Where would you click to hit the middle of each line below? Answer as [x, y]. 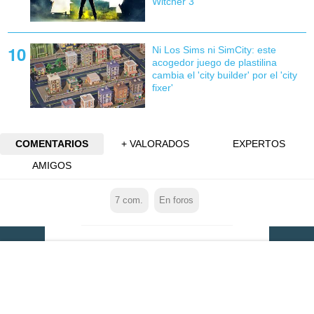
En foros [177, 201]
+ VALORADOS [156, 144]
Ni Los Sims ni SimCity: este [214, 50]
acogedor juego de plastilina [214, 63]
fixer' [162, 88]
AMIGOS [52, 166]
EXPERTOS [259, 144]
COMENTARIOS [52, 144]
